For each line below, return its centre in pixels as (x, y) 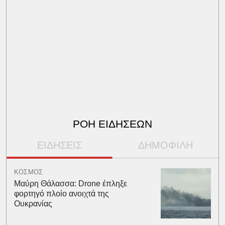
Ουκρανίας (33, 204)
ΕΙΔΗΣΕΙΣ (59, 145)
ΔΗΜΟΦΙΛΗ (166, 145)
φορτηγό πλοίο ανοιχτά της (61, 194)
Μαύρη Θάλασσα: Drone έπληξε (70, 184)
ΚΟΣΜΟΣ (28, 172)
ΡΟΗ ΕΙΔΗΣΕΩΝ (113, 124)
